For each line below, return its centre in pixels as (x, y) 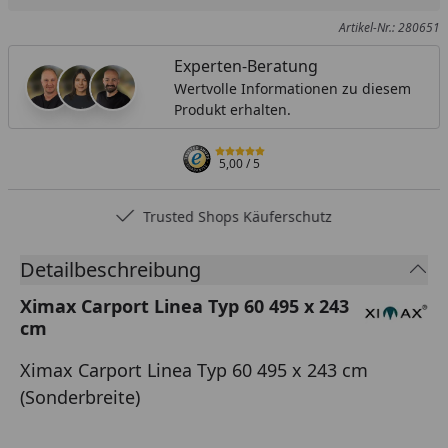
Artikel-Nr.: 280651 (389, 27)
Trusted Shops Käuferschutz (238, 216)
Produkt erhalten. (232, 109)
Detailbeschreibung (110, 269)
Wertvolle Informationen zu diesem (292, 88)
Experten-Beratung (245, 65)
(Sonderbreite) (80, 396)
